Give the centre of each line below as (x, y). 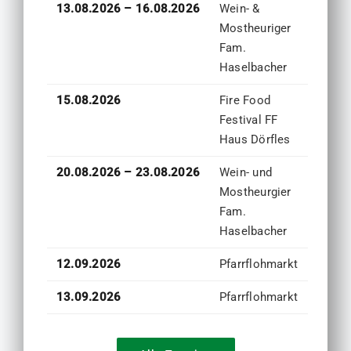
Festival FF (248, 120)
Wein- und (245, 173)
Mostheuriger (255, 29)
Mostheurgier (255, 192)
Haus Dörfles (255, 140)
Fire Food (244, 101)
